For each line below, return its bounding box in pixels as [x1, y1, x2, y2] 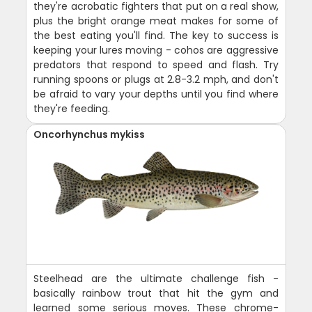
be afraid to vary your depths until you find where [33, 86, 279, 101]
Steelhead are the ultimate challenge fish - [33, 271, 279, 286]
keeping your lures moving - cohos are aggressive [33, 42, 279, 57]
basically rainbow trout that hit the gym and [33, 286, 279, 300]
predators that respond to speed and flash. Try [33, 57, 279, 72]
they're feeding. [33, 101, 111, 116]
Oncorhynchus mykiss [33, 127, 146, 141]
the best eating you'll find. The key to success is [33, 28, 279, 42]
